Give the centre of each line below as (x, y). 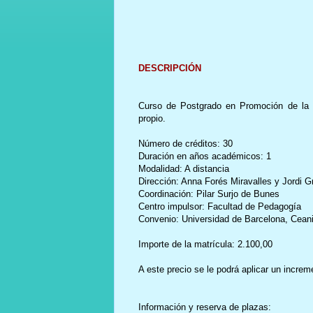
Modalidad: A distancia (183, 168)
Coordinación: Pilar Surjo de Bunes (209, 194)
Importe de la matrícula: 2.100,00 (205, 244)
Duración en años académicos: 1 (204, 156)
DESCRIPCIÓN (169, 68)
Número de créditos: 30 (185, 143)
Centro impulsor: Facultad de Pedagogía (219, 206)
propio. (152, 118)
